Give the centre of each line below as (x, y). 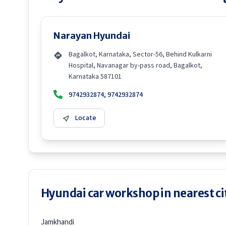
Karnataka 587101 (95, 77)
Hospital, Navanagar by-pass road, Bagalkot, (135, 66)
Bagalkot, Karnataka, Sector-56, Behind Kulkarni (140, 54)
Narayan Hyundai (92, 36)
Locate (86, 118)
